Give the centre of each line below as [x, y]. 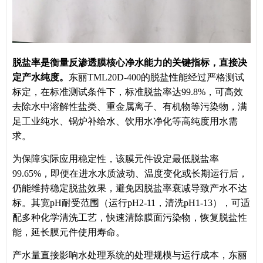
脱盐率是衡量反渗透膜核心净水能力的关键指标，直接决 [130, 63]
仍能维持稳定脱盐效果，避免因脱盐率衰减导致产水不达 [130, 188]
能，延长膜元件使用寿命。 [69, 232]
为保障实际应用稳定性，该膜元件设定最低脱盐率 [116, 159]
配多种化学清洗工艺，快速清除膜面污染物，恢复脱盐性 [130, 218]
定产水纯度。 [41, 77]
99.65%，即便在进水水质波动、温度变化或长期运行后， [130, 174]
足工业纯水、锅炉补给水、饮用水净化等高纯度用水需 [125, 122]
